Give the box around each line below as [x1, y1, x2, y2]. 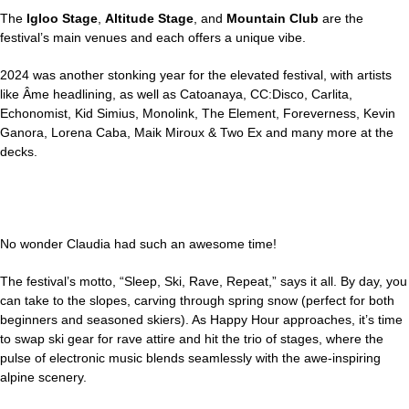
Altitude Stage [105, 10, 194, 26]
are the [319, 10, 363, 26]
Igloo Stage [26, 10, 98, 26]
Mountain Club [226, 10, 319, 26]
